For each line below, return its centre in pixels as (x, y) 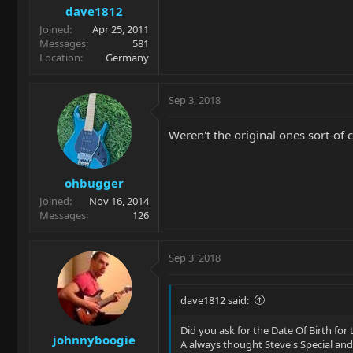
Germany (127, 58)
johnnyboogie (94, 340)
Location (60, 58)
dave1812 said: (215, 300)
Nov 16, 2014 (119, 201)
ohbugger (94, 182)
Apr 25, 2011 (121, 29)
